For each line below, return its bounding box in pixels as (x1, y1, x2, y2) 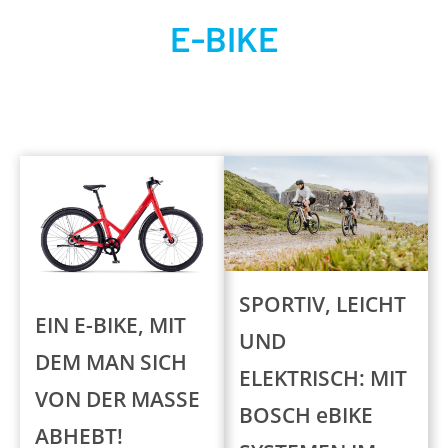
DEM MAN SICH (35, 347, 187, 376)
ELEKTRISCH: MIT (239, 363, 407, 392)
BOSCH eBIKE (239, 400, 373, 429)
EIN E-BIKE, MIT (35, 310, 186, 339)
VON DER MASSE (35, 384, 200, 413)
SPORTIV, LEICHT (239, 289, 406, 318)
